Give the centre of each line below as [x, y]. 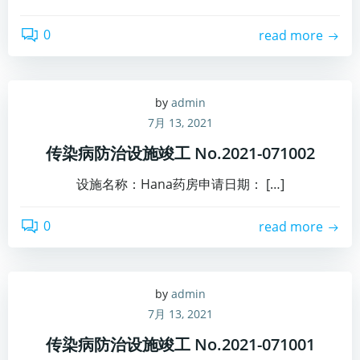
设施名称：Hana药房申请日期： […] [180, 184]
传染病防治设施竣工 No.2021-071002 [180, 153]
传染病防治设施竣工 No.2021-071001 [180, 344]
